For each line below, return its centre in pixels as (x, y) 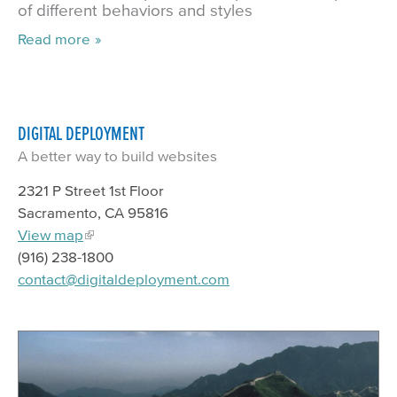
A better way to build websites (117, 156)
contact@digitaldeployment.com (124, 279)
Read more (54, 38)
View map (51, 235)
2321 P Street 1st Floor (91, 191)
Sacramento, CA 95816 (93, 213)
